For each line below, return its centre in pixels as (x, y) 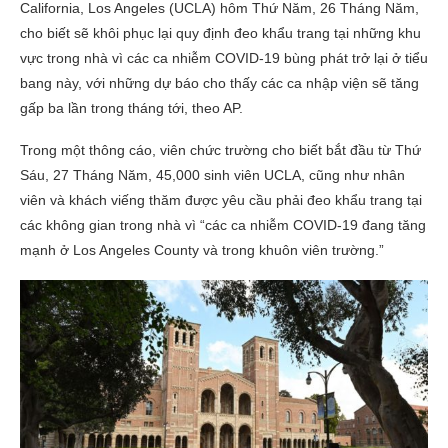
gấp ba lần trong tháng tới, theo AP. (131, 108)
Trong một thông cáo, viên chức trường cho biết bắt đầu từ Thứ (220, 150)
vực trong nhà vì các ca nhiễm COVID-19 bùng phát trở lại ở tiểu (224, 58)
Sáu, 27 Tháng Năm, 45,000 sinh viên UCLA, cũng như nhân (212, 175)
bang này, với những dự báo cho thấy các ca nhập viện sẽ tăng (219, 83)
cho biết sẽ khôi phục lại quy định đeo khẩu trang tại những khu (220, 33)
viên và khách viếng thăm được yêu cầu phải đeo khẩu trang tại (221, 200)
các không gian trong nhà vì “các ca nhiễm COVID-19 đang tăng (223, 225)
